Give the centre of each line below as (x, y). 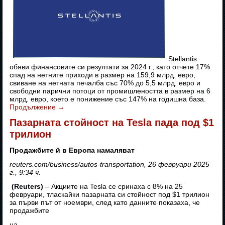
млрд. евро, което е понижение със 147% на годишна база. (108, 99)
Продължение (34, 107)
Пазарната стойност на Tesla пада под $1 (112, 123)
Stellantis (183, 59)
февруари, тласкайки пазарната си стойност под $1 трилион (110, 195)
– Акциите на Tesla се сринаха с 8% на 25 (113, 187)
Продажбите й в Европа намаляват (72, 150)
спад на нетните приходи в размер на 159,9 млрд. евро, (103, 75)
